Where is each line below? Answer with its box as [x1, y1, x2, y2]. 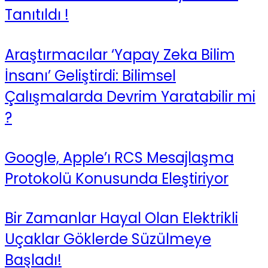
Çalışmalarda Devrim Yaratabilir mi [5, 86, 255, 106]
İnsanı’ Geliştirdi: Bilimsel [5, 65, 176, 86]
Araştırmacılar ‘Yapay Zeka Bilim [5, 44, 235, 65]
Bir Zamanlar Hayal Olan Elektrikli [5, 208, 238, 229]
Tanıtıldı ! [5, 4, 69, 25]
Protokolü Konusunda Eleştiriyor [5, 168, 229, 188]
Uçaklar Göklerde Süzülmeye [5, 229, 211, 249]
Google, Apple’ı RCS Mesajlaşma [5, 147, 234, 167]
